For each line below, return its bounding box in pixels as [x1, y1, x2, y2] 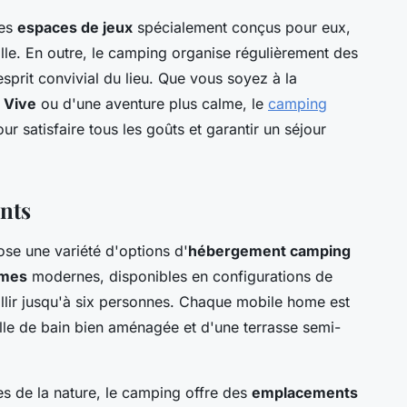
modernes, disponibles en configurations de [27, 267, 333, 286]
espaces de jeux [17, 18, 133, 37]
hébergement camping [188, 242, 351, 261]
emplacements [252, 383, 358, 402]
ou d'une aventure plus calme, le [36, 94, 268, 114]
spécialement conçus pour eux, [133, 18, 351, 37]
